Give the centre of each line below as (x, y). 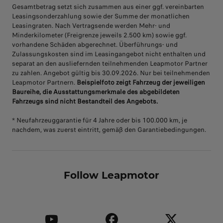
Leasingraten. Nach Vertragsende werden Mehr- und (91, 25)
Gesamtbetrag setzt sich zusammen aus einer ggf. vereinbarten (108, 6)
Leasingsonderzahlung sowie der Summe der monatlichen (101, 16)
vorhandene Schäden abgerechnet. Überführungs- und (95, 44)
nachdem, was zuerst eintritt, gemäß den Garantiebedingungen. (109, 129)
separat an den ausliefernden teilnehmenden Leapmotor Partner (110, 63)
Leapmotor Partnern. (44, 82)
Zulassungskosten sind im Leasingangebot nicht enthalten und (109, 54)
